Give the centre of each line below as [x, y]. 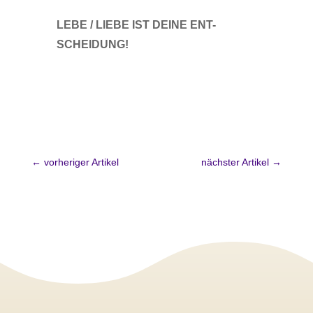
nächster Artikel [235, 162]
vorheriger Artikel [81, 162]
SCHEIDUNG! [92, 44]
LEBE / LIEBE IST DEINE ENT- [136, 25]
